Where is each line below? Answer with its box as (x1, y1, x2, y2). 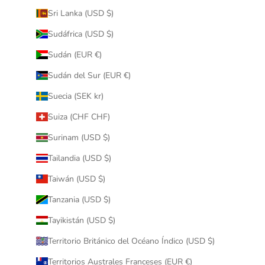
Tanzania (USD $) (47, 193, 111, 205)
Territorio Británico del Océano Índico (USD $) (47, 235, 215, 247)
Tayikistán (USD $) (47, 214, 115, 226)
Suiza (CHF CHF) (47, 111, 110, 122)
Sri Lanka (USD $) (47, 7, 114, 19)
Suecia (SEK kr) (47, 90, 104, 102)
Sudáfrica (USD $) (47, 28, 114, 40)
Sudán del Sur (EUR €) (47, 69, 131, 81)
